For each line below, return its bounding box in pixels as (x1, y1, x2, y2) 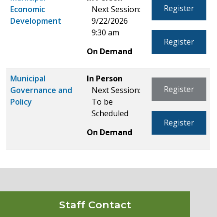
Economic (10, 3, 46, 15)
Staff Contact (59, 199, 131, 211)
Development (10, 15, 62, 26)
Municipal (10, 73, 46, 84)
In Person (87, 73, 123, 84)
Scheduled (92, 108, 129, 119)
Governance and (10, 84, 73, 95)
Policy (10, 96, 32, 107)
